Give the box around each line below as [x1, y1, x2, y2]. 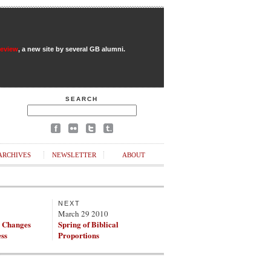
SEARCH [65, 96, 98, 102]
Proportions [58, 229, 99, 241]
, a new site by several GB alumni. [18, 45, 125, 53]
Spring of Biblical [58, 218, 119, 230]
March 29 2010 [58, 208, 108, 219]
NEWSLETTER [51, 151, 96, 158]
